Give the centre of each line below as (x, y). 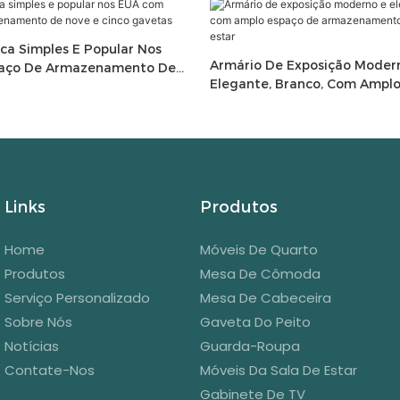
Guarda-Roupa (250, 346)
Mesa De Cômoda (260, 274)
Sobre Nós (38, 322)
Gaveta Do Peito (255, 322)
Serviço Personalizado (77, 298)
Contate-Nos (50, 371)
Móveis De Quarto (259, 250)
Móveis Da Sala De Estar (279, 371)
